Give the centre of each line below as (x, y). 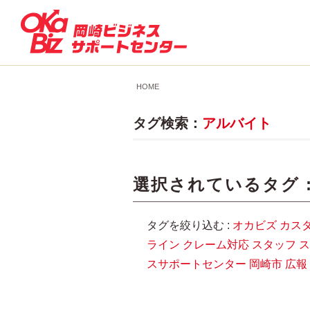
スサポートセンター (197, 264)
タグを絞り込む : (190, 225)
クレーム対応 (216, 245)
